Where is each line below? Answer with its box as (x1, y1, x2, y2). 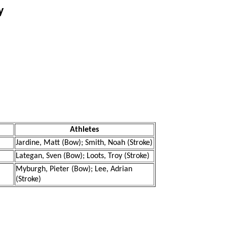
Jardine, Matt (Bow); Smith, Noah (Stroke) (16, 139, 153, 147)
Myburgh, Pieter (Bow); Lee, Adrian (16, 165, 132, 173)
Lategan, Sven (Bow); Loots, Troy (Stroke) (16, 152, 149, 160)
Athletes (70, 126, 99, 134)
